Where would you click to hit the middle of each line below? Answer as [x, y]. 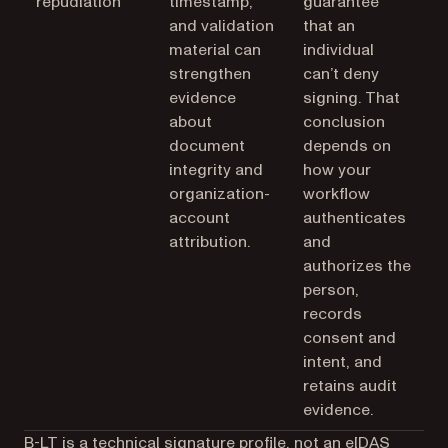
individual [338, 49]
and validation [222, 25]
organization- [220, 193]
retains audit [349, 385]
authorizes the [356, 265]
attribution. [210, 241]
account [200, 217]
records [332, 313]
